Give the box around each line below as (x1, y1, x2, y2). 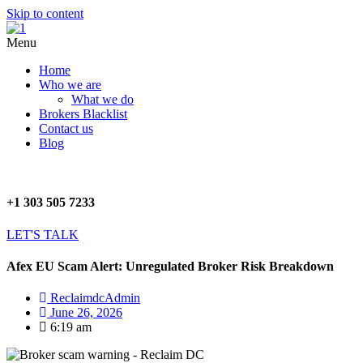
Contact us (39, 122, 93, 135)
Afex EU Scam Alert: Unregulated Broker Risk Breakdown (6, 258, 334, 273)
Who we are (39, 78, 101, 92)
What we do (71, 92, 134, 106)
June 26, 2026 (50, 305, 122, 320)
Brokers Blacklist (39, 107, 127, 121)
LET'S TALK (6, 227, 79, 241)
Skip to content (6, 6, 83, 20)
